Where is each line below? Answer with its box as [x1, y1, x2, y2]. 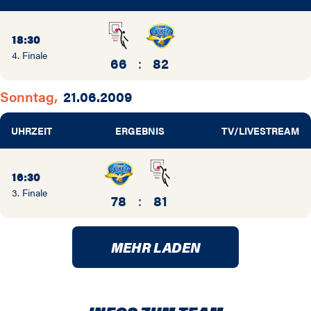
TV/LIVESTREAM [221, 124, 299, 138]
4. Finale [12, 48, 47, 62]
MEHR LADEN [110, 237, 201, 258]
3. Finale [12, 185, 47, 200]
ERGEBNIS [115, 124, 165, 138]
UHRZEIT [11, 124, 52, 138]
